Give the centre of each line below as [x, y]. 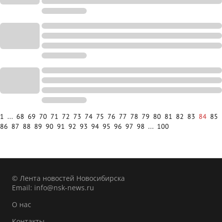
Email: [23, 188]
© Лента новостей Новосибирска [68, 178]
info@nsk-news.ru [64, 188]
